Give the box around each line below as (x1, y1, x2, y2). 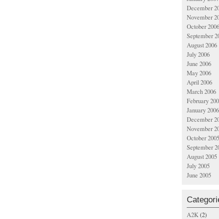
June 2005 (187, 171, 211, 179)
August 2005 (187, 153, 217, 161)
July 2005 (187, 162, 210, 170)
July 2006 (187, 50, 210, 59)
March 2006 (187, 88, 216, 96)
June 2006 (187, 60, 211, 68)
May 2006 (187, 69, 211, 77)
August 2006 (187, 41, 217, 49)
